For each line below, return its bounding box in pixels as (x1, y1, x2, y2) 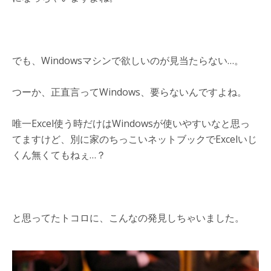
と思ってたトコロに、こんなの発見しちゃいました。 (12, 211, 244, 224)
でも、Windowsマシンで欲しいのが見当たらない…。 (12, 53, 244, 67)
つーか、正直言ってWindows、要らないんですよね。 (12, 85, 247, 99)
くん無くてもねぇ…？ (12, 148, 106, 162)
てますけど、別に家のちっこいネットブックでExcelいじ (12, 132, 257, 146)
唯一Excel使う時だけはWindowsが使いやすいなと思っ (12, 116, 250, 130)
